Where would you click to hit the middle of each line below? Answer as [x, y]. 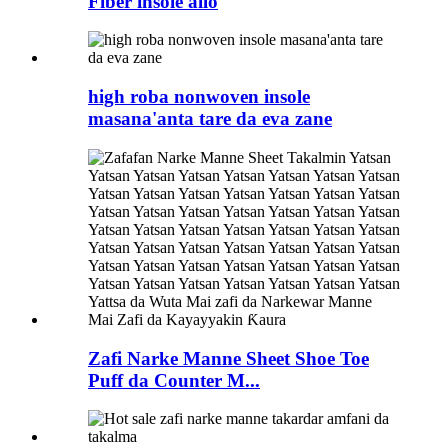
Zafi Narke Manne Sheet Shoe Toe [228, 358]
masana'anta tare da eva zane [210, 119]
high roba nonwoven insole [199, 97]
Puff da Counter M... [174, 380]
